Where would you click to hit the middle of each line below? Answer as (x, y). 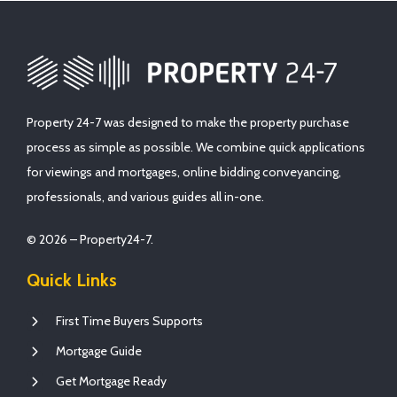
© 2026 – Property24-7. (90, 239)
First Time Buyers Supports (129, 320)
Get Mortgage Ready (111, 381)
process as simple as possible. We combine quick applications (196, 147)
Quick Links (72, 280)
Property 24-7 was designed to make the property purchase (188, 122)
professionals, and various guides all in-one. (145, 196)
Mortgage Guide (99, 350)
